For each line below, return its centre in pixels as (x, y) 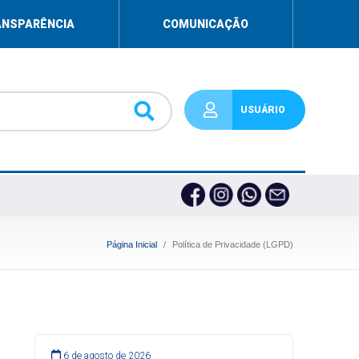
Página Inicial (131, 244)
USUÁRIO (262, 110)
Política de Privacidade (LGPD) (232, 244)
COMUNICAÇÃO (206, 24)
